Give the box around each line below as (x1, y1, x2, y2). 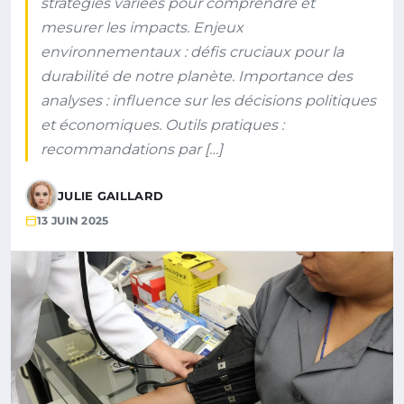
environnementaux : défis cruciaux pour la (41, 43, 344, 60)
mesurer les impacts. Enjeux (41, 19, 243, 36)
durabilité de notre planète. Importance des (41, 68, 353, 85)
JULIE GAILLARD (58, 188, 164, 203)
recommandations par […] (41, 141, 223, 158)
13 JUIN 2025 (37, 214, 109, 227)
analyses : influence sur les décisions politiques (41, 92, 376, 109)
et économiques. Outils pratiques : (41, 116, 284, 133)
